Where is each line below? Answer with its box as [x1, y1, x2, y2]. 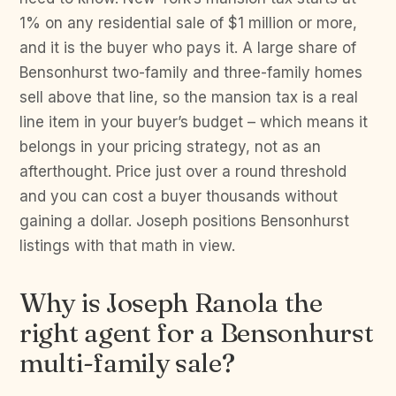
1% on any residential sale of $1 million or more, [19, 14, 357, 32]
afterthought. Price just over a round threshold [19, 163, 346, 180]
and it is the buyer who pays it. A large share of [19, 39, 356, 57]
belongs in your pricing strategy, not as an [19, 138, 321, 156]
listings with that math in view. [19, 237, 235, 255]
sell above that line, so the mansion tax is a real [19, 88, 358, 106]
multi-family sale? [19, 346, 235, 379]
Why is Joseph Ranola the [19, 286, 323, 319]
